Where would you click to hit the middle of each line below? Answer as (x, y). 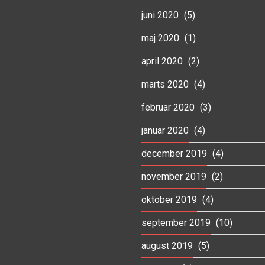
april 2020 (162, 61)
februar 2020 (168, 107)
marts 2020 (165, 84)
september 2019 (176, 222)
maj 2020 (160, 38)
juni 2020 (160, 15)
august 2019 (167, 245)
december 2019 (174, 153)
